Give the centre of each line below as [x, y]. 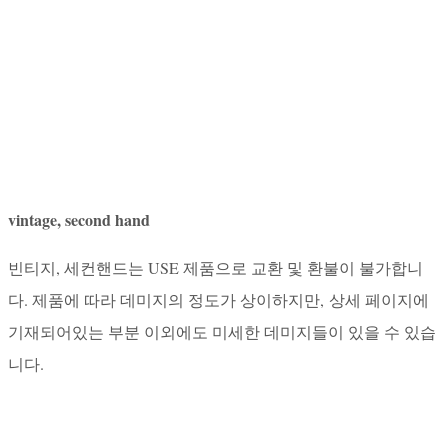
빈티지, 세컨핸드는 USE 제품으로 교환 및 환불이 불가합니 [215, 267]
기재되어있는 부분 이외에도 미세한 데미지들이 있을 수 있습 [222, 331]
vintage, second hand [79, 219]
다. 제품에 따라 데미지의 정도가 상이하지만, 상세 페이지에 [218, 299]
